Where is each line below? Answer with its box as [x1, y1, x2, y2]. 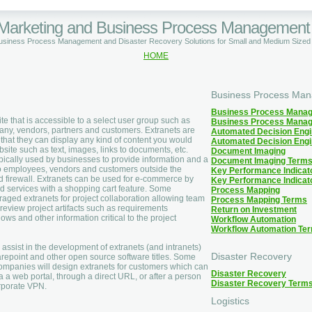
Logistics [211, 295, 249, 307]
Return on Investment [211, 205, 297, 215]
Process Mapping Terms [211, 195, 307, 205]
